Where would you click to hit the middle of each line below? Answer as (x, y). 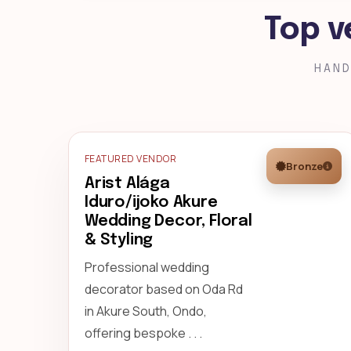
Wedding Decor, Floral (168, 221)
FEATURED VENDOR (131, 159)
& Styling (119, 240)
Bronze (304, 166)
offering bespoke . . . (143, 333)
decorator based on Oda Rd (164, 289)
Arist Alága (127, 184)
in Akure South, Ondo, (146, 311)
